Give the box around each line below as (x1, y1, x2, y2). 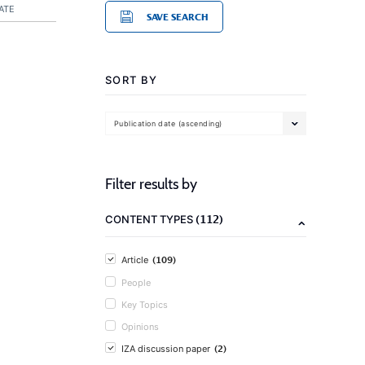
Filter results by (105, 175, 197, 193)
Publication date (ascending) (114, 118, 222, 128)
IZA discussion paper (121, 343, 210, 354)
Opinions (121, 321, 159, 332)
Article (121, 254, 148, 266)
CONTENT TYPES (105, 213, 196, 226)
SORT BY (105, 73, 158, 86)
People (121, 277, 151, 288)
